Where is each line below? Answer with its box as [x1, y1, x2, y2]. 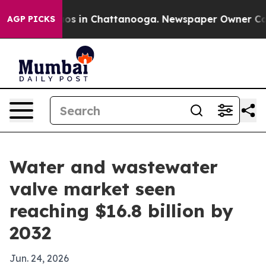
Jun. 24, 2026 [9, 252, 69, 264]
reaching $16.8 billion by [9, 199, 233, 222]
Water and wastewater [9, 156, 218, 178]
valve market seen [9, 178, 176, 200]
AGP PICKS [7, 14, 55, 24]
